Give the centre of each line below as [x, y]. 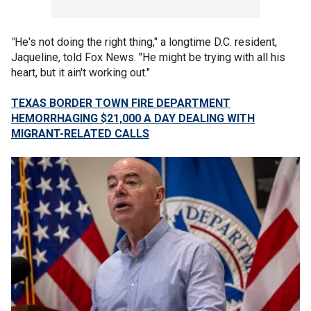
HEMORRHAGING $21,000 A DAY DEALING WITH [133, 118]
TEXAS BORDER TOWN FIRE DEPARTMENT [121, 103]
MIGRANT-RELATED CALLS [80, 134]
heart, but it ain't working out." [81, 73]
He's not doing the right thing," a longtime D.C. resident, [146, 42]
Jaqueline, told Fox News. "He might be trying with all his [148, 57]
